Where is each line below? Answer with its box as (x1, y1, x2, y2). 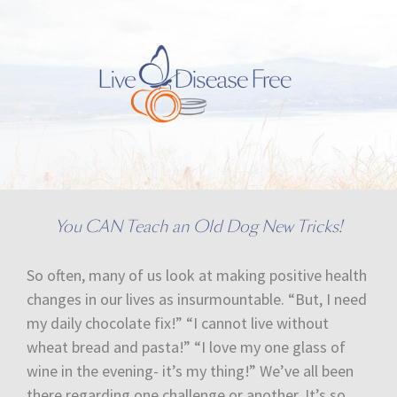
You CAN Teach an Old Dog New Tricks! (55, 215, 342, 237)
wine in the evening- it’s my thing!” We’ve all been (27, 360, 354, 381)
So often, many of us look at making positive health (27, 264, 367, 285)
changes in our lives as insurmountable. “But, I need (27, 288, 367, 309)
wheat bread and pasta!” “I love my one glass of (27, 336, 346, 357)
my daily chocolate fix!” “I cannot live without (27, 312, 329, 333)
